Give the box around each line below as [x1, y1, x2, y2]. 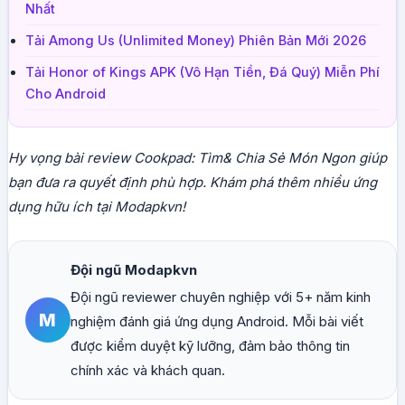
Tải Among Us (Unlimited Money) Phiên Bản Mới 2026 [24, 33, 366, 50]
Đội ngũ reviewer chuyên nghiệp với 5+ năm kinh [70, 288, 371, 306]
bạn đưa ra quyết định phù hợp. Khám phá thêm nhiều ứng [7, 174, 377, 192]
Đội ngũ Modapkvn [70, 261, 197, 279]
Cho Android [24, 86, 106, 103]
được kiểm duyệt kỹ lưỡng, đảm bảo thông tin [70, 337, 350, 355]
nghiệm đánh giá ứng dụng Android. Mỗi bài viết [70, 313, 363, 331]
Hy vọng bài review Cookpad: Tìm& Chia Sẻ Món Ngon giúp [7, 149, 387, 167]
